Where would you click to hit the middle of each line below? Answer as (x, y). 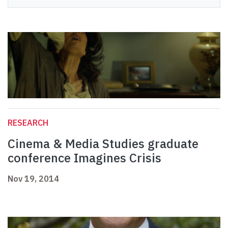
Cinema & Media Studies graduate (103, 144)
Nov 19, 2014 (33, 179)
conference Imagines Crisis (84, 158)
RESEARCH (28, 123)
